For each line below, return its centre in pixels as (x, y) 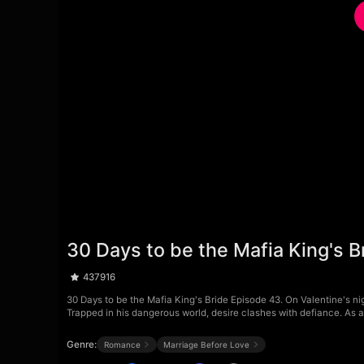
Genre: (82, 344)
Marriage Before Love (206, 344)
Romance (122, 344)
